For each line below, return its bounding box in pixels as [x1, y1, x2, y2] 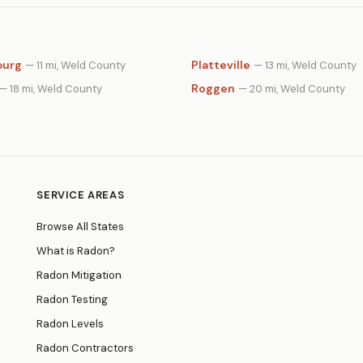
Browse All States [36, 220, 125, 233]
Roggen [191, 81, 235, 96]
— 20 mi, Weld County [238, 82, 345, 96]
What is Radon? [36, 244, 116, 258]
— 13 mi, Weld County [254, 58, 357, 72]
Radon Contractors [36, 341, 135, 355]
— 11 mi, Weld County [25, 58, 126, 72]
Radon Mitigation [36, 268, 122, 282]
